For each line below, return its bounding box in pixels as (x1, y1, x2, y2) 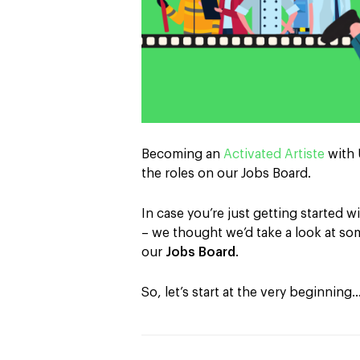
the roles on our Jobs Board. (141, 166, 311, 180)
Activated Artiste (223, 147, 325, 161)
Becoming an (141, 147, 223, 161)
